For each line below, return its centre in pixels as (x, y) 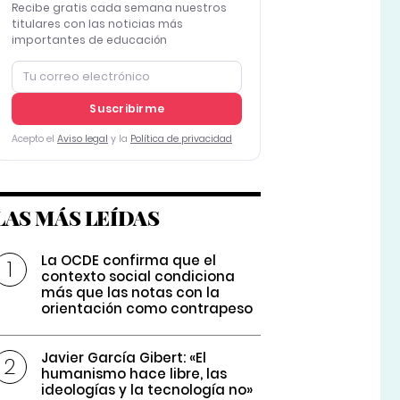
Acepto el (34, 139)
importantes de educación (89, 40)
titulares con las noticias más (97, 24)
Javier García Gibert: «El (124, 358)
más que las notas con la (131, 293)
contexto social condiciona (138, 277)
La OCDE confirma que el (129, 261)
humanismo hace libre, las (134, 374)
